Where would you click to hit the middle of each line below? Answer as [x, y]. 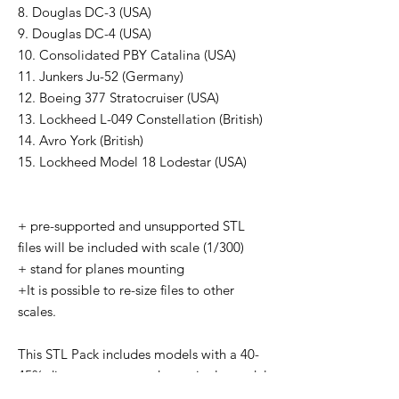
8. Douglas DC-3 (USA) [85, 12]
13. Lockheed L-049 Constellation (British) [140, 119]
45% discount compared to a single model [142, 376]
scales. [37, 312]
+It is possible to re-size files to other [126, 290]
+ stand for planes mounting [101, 269]
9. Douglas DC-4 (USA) [85, 34]
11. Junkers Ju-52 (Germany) [101, 77]
